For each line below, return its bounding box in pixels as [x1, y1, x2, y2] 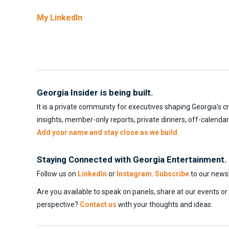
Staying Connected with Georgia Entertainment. [37, 154, 227, 165]
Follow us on [37, 170, 78, 178]
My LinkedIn [37, 12, 82, 22]
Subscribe [155, 170, 189, 178]
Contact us [80, 200, 117, 209]
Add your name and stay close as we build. [37, 128, 179, 137]
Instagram [117, 170, 152, 178]
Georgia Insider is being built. [37, 87, 153, 98]
